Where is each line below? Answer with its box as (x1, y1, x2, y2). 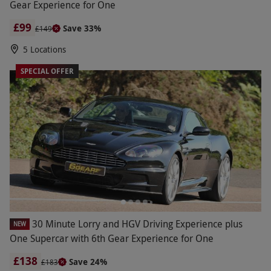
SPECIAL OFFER (21, 65, 74, 76)
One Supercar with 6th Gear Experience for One (10, 232, 214, 246)
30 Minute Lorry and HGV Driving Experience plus (32, 217, 243, 231)
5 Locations (23, 43, 66, 55)
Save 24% (69, 256, 107, 268)
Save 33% (63, 22, 101, 34)
